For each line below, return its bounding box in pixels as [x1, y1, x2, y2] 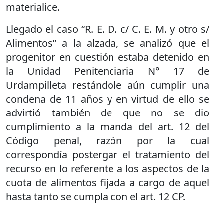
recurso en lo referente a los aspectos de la [6, 161, 209, 175]
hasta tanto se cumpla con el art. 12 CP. [6, 189, 185, 203]
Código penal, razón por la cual [6, 133, 209, 147]
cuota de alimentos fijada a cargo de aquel [6, 175, 209, 189]
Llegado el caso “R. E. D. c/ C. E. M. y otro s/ [6, 22, 209, 36]
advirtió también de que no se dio [6, 106, 209, 119]
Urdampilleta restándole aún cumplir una [6, 78, 209, 92]
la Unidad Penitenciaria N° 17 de [6, 64, 209, 78]
